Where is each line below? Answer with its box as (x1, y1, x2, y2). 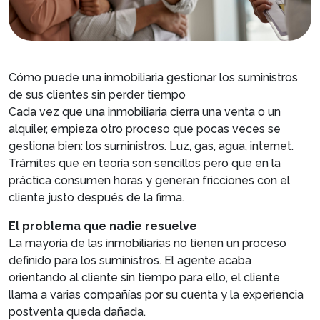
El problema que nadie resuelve (9, 219, 197, 233)
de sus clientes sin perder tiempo (9, 87, 186, 101)
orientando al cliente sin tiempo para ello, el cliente (9, 270, 280, 284)
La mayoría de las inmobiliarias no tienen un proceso (9, 236, 286, 250)
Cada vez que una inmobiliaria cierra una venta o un (9, 104, 281, 119)
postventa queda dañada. (9, 304, 146, 319)
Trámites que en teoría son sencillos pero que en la (9, 156, 281, 170)
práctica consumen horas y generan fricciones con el (9, 173, 290, 187)
